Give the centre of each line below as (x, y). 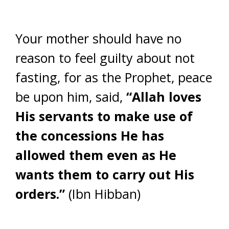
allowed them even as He (96, 155)
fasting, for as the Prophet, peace (114, 77)
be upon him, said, (71, 97)
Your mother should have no (98, 38)
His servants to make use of (104, 116)
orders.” (40, 194)
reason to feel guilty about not (105, 58)
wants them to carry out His (105, 174)
